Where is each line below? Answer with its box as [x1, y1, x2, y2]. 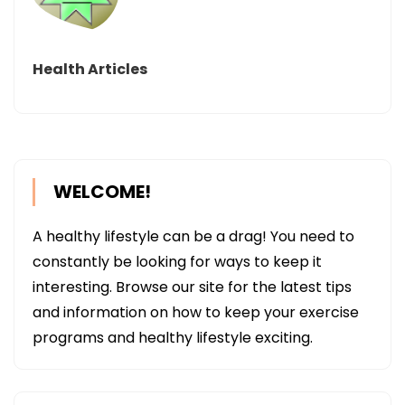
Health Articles [33, 59, 147, 80]
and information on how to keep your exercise [33, 302, 359, 324]
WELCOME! [53, 179, 151, 205]
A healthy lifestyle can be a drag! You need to [33, 226, 354, 248]
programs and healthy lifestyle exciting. [33, 327, 313, 349]
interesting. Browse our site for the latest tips [33, 277, 352, 298]
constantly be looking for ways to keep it [33, 251, 322, 273]
